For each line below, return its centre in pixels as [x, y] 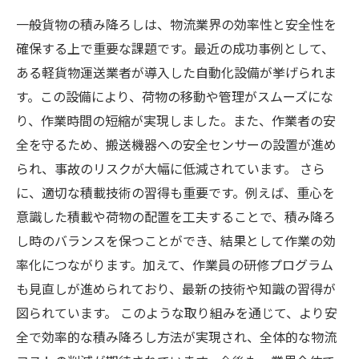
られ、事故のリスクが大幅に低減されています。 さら [171, 168]
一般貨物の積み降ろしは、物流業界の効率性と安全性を [176, 24]
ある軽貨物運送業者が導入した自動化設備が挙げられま [176, 72]
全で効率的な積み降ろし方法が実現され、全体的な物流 [176, 337]
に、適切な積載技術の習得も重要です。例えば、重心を [175, 192]
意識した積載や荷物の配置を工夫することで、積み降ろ [176, 216]
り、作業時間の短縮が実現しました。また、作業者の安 [176, 120]
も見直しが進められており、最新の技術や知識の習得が [176, 288]
